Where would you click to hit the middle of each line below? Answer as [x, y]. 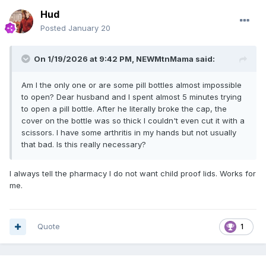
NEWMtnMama [165, 59]
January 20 [89, 28]
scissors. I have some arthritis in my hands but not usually [129, 133]
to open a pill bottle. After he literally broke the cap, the [124, 109]
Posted [54, 28]
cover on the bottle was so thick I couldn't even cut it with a [133, 121]
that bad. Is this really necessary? [84, 145]
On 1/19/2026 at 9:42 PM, [85, 59]
